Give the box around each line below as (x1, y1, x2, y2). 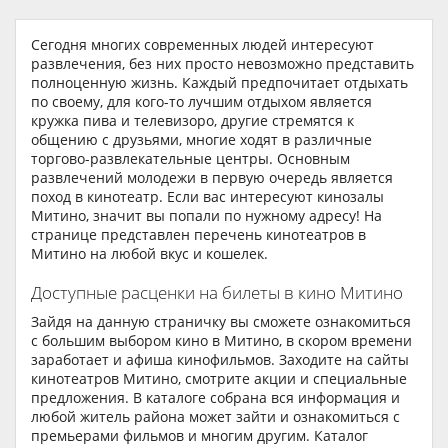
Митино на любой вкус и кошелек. (31, 243, 268, 263)
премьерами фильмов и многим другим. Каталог (31, 426, 368, 446)
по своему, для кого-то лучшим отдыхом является (31, 91, 372, 111)
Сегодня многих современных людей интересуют (31, 34, 374, 54)
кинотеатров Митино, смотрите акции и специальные (31, 369, 407, 389)
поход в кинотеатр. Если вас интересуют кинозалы (31, 186, 384, 206)
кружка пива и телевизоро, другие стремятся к (31, 110, 354, 130)
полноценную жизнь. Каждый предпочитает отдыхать (31, 72, 408, 92)
